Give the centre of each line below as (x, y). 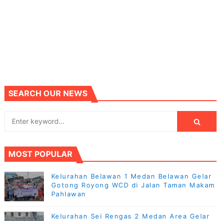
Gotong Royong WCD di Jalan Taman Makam (133, 185)
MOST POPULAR (40, 154)
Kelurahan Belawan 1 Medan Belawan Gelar (131, 176)
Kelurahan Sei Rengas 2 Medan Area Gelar (130, 216)
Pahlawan (69, 194)
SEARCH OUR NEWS (48, 93)
